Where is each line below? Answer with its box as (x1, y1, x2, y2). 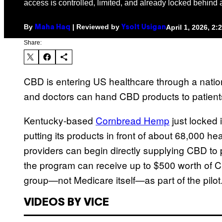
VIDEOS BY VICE (24, 198, 109, 208)
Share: (24, 39, 42, 47)
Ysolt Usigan (121, 24, 166, 31)
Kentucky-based (24, 113, 96, 127)
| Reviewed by (70, 23, 121, 31)
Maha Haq (35, 24, 70, 31)
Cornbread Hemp (96, 113, 169, 127)
